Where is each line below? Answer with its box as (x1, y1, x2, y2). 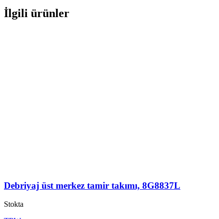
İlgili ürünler (4, 7, 69, 20)
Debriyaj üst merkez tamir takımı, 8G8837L (4, 180, 180, 191)
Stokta (4, 200, 23, 209)
